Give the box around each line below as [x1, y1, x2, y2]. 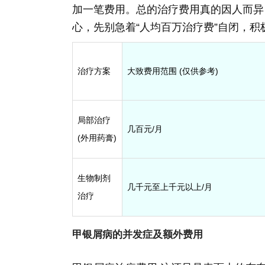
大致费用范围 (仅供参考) [127, 66, 218, 76]
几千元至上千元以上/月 [127, 182, 212, 192]
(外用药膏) [77, 132, 117, 143]
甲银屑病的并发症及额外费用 [72, 228, 203, 240]
